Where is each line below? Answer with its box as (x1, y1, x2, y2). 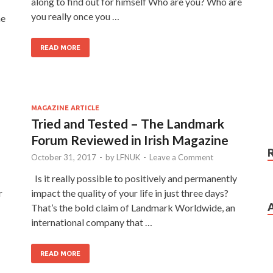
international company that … (31, 216, 152, 228)
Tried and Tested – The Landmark (31, 116, 224, 131)
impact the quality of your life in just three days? (31, 187, 229, 199)
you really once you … (31, 10, 119, 22)
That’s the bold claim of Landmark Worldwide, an (31, 202, 235, 213)
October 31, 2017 (31, 152, 96, 162)
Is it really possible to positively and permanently (31, 172, 237, 184)
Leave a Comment (149, 152, 213, 162)
